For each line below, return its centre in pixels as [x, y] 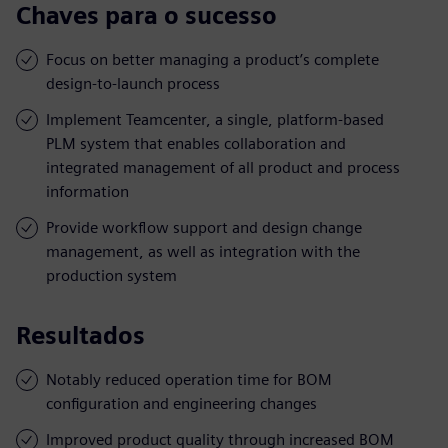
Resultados [80, 335]
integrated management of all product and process [223, 167]
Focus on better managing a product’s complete [212, 59]
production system [111, 275]
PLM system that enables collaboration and [196, 143]
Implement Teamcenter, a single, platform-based [215, 119]
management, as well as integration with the [203, 251]
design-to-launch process [133, 83]
